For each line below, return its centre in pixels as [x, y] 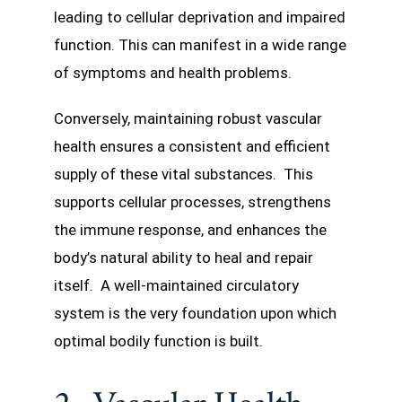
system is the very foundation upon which [195, 313]
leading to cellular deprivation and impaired [200, 17]
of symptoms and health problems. [173, 72]
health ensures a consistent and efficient [192, 146]
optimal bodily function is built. [158, 341]
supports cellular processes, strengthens [192, 201]
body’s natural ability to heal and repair [184, 257]
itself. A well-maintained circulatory [176, 285]
